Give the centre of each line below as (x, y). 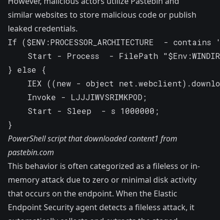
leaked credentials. (43, 29)
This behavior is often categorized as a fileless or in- (104, 166)
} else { (27, 70)
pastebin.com (31, 152)
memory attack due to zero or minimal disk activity (102, 180)
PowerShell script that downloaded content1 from (93, 139)
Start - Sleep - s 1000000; (83, 111)
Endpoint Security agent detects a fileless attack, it (101, 207)
